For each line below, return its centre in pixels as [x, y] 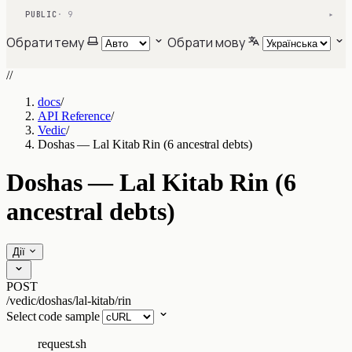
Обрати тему [46, 42]
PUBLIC [41, 15]
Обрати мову [206, 42]
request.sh [62, 343]
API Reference [74, 116]
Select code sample [53, 316]
